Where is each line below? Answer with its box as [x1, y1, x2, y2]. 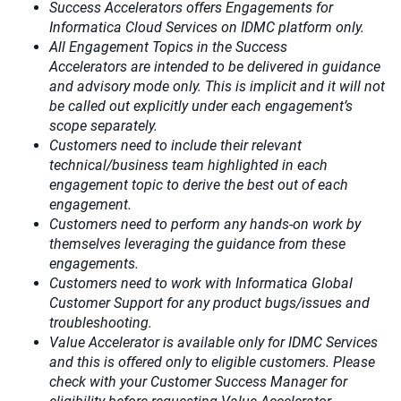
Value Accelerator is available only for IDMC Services [49, 334, 378, 352]
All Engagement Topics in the [49, 38, 235, 56]
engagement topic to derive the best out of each [49, 176, 348, 194]
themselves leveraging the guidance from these [49, 235, 346, 253]
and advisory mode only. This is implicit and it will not [49, 78, 385, 96]
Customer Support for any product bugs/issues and [49, 294, 370, 312]
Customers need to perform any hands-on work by [49, 216, 361, 234]
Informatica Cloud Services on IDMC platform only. [49, 19, 371, 37]
